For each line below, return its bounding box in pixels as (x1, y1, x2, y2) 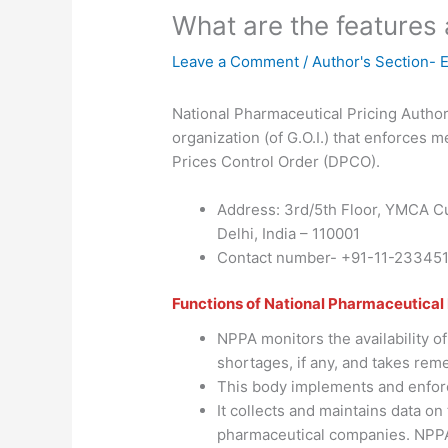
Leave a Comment (172, 51, 300, 71)
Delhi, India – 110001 (217, 223, 361, 243)
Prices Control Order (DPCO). (172, 151, 385, 171)
